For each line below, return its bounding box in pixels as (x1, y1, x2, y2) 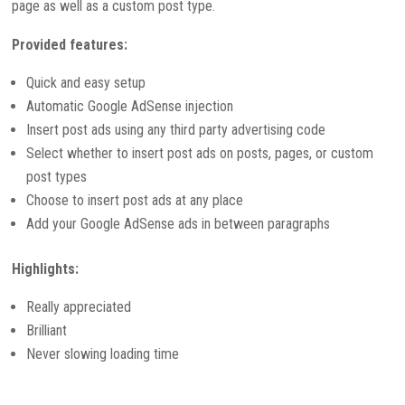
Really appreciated (26, 297, 132, 316)
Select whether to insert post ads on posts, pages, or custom (26, 144, 374, 162)
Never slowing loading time (26, 344, 180, 363)
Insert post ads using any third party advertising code (26, 120, 326, 138)
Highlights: (12, 259, 80, 278)
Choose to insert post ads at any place (26, 191, 244, 209)
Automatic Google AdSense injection (26, 97, 234, 115)
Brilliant (26, 321, 68, 339)
